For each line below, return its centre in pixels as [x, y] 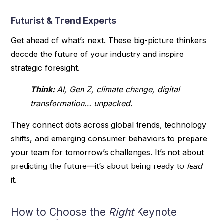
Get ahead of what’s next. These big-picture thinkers [109, 40]
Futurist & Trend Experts [64, 20]
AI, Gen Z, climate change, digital [117, 89]
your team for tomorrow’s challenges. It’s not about [108, 152]
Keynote [155, 212]
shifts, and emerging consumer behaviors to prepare [109, 138]
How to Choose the [60, 212]
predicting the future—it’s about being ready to [99, 166]
